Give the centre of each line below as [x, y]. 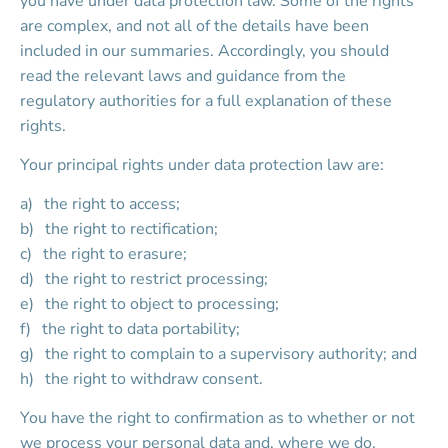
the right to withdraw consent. [154, 379]
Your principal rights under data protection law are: [202, 165]
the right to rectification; [132, 229]
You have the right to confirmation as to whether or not [219, 418]
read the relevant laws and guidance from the [185, 76]
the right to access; [112, 204]
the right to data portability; [141, 329]
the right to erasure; [115, 254]
